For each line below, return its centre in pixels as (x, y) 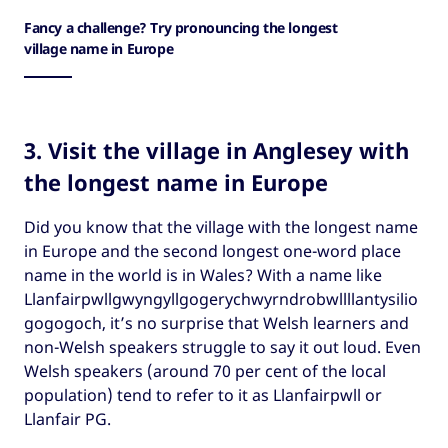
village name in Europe (99, 48)
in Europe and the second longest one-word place (212, 251)
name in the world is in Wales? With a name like (203, 275)
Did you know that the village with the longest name (221, 227)
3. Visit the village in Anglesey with (216, 149)
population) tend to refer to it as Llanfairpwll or (203, 395)
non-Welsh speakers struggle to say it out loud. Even (222, 347)
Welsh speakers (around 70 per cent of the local (205, 371)
